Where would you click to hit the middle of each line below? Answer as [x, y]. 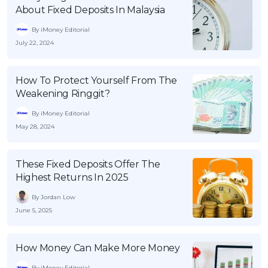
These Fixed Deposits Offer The [88, 165]
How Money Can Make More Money [98, 248]
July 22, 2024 [35, 43]
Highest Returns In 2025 [72, 178]
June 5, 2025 [34, 211]
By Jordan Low [54, 197]
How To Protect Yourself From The [96, 81]
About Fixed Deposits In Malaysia [90, 10]
